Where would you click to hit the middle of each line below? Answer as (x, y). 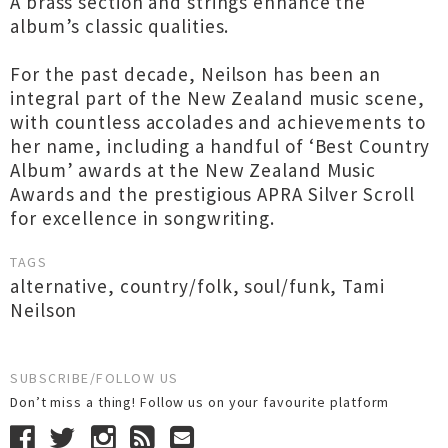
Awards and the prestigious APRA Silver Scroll (212, 194)
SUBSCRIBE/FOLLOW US (94, 378)
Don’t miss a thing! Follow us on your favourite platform (204, 402)
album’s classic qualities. (120, 26)
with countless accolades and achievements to (218, 122)
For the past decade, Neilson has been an (195, 74)
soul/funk (287, 286)
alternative (59, 286)
